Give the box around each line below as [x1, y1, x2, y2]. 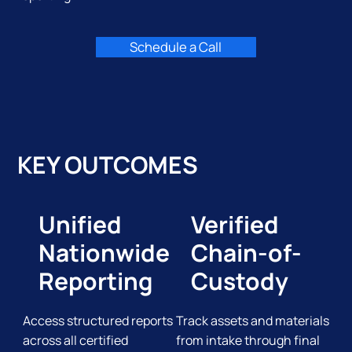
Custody [191, 265, 289, 298]
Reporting [38, 265, 152, 298]
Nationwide [38, 236, 170, 269]
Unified [38, 208, 122, 241]
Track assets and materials [175, 311, 329, 329]
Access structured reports [23, 311, 174, 329]
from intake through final [175, 331, 320, 349]
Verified [191, 208, 280, 241]
